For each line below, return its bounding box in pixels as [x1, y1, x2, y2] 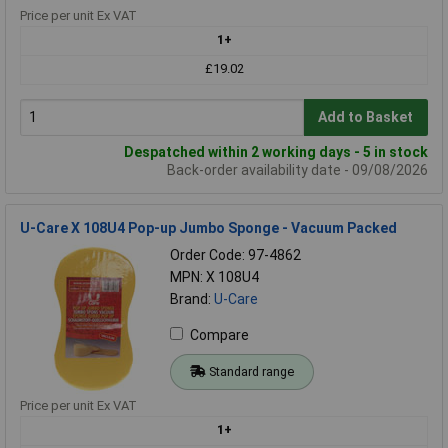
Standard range [208, 363, 294, 379]
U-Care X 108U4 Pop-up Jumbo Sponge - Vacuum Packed [20, 219, 397, 236]
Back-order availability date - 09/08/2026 [167, 161, 428, 178]
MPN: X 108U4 [170, 268, 259, 285]
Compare [190, 326, 249, 343]
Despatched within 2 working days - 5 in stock [124, 143, 428, 160]
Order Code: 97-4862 [170, 246, 301, 263]
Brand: [170, 290, 214, 307]
